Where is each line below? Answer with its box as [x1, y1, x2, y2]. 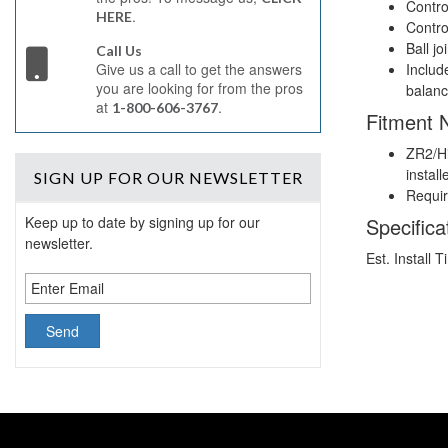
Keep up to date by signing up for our [25, 212, 261, 233]
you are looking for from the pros [95, 78, 303, 98]
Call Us [95, 42, 142, 59]
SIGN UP [33, 168, 108, 187]
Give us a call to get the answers [95, 59, 302, 79]
